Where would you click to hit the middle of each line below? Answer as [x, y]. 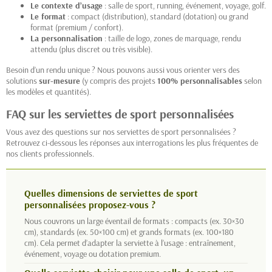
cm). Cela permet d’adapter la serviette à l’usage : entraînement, [130, 243]
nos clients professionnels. [50, 153]
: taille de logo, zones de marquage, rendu [172, 38]
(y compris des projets [119, 80]
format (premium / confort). [77, 27]
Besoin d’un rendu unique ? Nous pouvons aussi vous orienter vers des [123, 70]
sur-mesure [59, 80]
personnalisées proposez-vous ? [90, 204]
